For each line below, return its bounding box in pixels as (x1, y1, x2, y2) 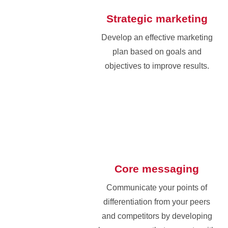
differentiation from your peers (103, 197, 210, 206)
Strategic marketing (106, 12, 208, 24)
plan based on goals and (112, 47, 202, 56)
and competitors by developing (101, 211, 212, 220)
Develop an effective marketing (101, 33, 213, 42)
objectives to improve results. (104, 61, 209, 70)
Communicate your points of (106, 183, 207, 192)
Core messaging (115, 162, 199, 175)
